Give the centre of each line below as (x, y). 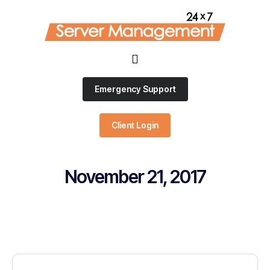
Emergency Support (135, 89)
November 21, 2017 (135, 177)
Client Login (135, 125)
